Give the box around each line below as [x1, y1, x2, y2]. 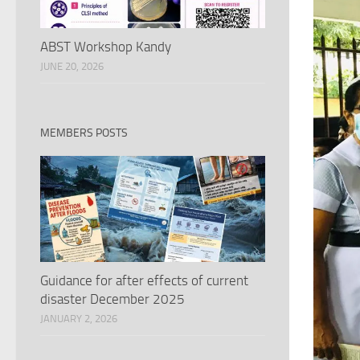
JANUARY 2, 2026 [40, 312, 117, 325]
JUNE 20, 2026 [40, 59, 104, 72]
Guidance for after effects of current [40, 272, 248, 288]
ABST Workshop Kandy [40, 38, 171, 55]
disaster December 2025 [40, 290, 185, 307]
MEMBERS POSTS [40, 125, 128, 140]
